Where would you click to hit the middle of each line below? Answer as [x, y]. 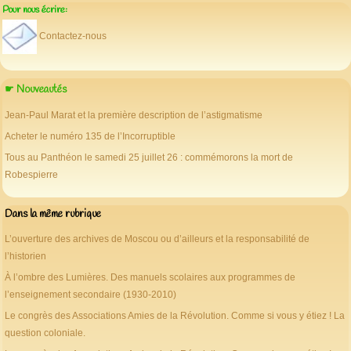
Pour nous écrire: [35, 10]
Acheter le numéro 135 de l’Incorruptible [90, 136]
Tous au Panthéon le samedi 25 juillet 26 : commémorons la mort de [149, 157]
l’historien [25, 257]
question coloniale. [45, 333]
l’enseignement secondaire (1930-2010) [90, 295]
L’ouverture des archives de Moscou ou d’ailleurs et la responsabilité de [157, 239]
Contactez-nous [73, 36]
